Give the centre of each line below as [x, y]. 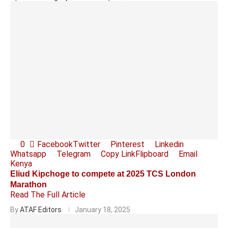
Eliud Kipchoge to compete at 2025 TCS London [103, 174]
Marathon [28, 184]
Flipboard [152, 154]
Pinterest [127, 144]
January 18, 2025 [103, 210]
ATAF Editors [41, 210]
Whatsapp [28, 154]
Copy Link [118, 154]
